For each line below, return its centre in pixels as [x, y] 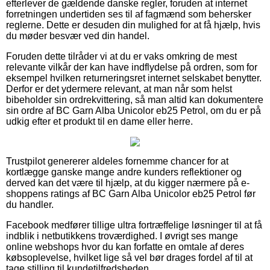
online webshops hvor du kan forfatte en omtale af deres [125, 246]
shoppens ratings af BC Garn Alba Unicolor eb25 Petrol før [131, 193]
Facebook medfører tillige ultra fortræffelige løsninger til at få [134, 225]
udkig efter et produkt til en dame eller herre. [99, 121]
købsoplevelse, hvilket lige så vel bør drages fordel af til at [129, 257]
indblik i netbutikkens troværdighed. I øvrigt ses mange [122, 236]
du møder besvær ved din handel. [78, 36]
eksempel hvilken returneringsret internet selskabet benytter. [134, 78]
